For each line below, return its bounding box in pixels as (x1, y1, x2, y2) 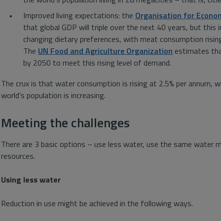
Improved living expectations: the (23, 9, 135, 21)
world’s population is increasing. (1, 89, 106, 101)
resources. (1, 150, 35, 162)
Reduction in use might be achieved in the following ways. (1, 197, 193, 209)
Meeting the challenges (1, 113, 130, 132)
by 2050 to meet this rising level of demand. (23, 57, 171, 69)
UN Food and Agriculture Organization (38, 45, 173, 57)
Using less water (1, 174, 61, 185)
